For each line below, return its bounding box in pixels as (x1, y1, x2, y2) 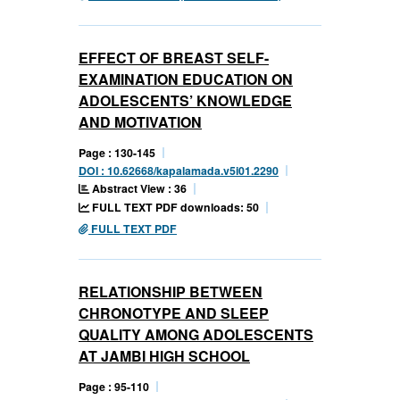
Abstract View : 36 (89, 179, 187, 196)
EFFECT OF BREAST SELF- (79, 46, 269, 68)
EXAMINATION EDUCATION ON (79, 68, 293, 89)
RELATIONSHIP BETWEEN (79, 280, 262, 302)
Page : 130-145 (79, 144, 155, 161)
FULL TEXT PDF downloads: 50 (89, 198, 259, 215)
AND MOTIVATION (79, 111, 202, 132)
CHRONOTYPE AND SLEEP (79, 302, 269, 323)
